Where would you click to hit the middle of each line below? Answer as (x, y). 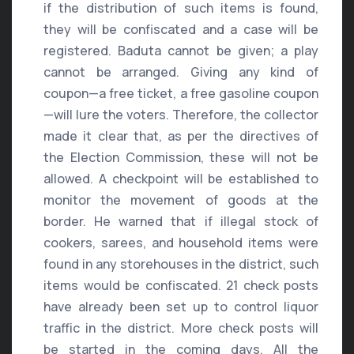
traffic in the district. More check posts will (181, 328)
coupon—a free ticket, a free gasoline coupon (181, 94)
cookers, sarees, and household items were (181, 243)
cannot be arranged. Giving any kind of (181, 72)
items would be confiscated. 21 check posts (181, 286)
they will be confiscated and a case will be (181, 30)
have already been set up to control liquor (181, 307)
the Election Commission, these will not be (181, 158)
